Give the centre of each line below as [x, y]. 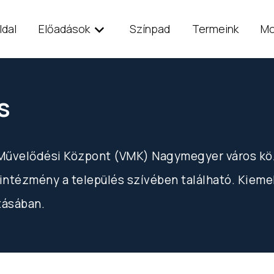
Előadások [64, 29]
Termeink [215, 29]
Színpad [150, 29]
